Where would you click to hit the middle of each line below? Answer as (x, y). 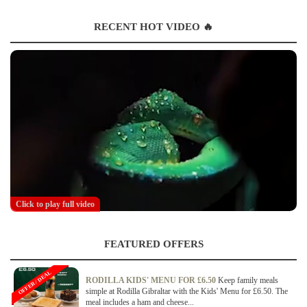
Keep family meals (248, 281)
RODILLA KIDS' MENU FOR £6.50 (152, 281)
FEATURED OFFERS (153, 244)
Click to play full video (55, 205)
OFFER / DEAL (35, 283)
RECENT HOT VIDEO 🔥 (153, 27)
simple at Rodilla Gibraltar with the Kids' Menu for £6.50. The (187, 292)
